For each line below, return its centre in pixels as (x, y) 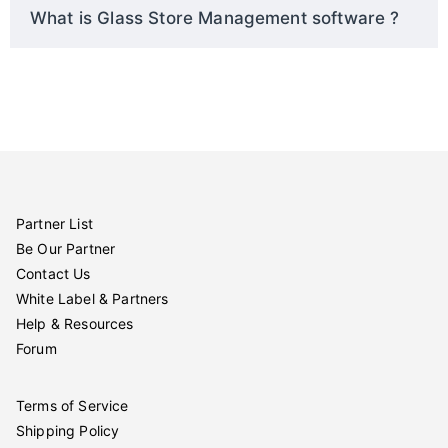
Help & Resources (75, 323)
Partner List (54, 223)
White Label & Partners (92, 298)
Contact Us (53, 273)
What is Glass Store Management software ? (215, 18)
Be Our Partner (66, 248)
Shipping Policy (68, 430)
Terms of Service (72, 405)
